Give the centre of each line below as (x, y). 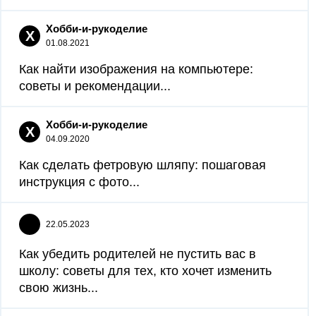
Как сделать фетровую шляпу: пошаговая (142, 165)
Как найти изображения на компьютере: (136, 69)
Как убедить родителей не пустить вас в (138, 254)
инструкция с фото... (79, 182)
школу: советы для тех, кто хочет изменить (145, 271)
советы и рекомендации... (95, 86)
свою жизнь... (59, 288)
